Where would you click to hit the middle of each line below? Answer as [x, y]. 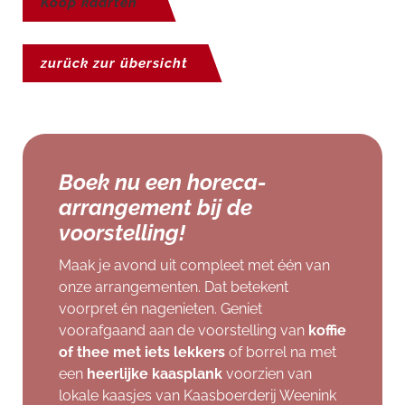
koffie [327, 330]
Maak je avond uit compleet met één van [194, 265]
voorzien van [269, 373]
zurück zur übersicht [114, 63]
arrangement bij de [155, 207]
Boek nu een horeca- [163, 182]
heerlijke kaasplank [156, 373]
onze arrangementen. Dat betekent [174, 287]
